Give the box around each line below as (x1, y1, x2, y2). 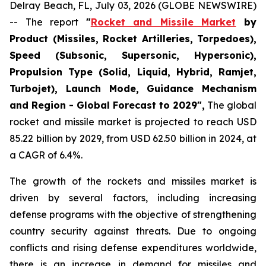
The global (205, 99, 256, 111)
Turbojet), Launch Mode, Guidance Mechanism (9, 83, 256, 94)
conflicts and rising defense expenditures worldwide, (9, 242, 256, 254)
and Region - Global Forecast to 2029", (9, 99, 205, 111)
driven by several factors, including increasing (9, 192, 256, 204)
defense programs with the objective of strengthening (9, 208, 256, 220)
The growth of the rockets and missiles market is (9, 175, 256, 187)
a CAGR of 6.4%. (9, 149, 83, 161)
